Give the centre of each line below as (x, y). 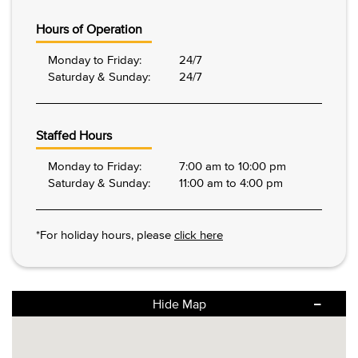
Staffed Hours (74, 135)
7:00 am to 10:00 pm (233, 166)
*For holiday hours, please (105, 235)
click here (199, 235)
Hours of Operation (89, 29)
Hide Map (179, 304)
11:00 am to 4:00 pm (231, 183)
